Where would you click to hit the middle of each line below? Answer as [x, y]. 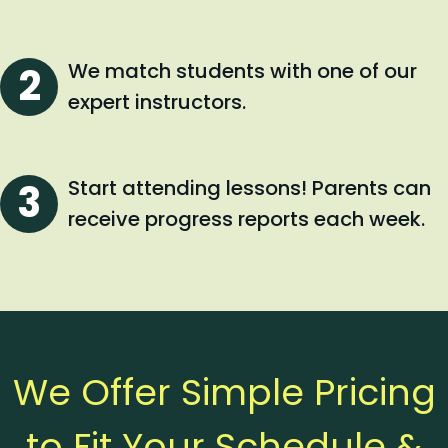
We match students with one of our [242, 70]
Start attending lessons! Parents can [249, 187]
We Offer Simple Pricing [224, 392]
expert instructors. [157, 101]
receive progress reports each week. [246, 218]
